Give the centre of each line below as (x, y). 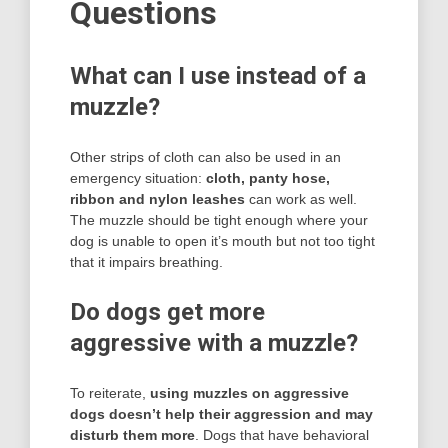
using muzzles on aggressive (249, 392)
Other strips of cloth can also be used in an (205, 156)
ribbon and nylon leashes (157, 198)
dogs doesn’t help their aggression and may (221, 413)
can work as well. (301, 198)
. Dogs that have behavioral (282, 434)
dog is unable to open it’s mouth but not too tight (222, 240)
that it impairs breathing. (146, 261)
